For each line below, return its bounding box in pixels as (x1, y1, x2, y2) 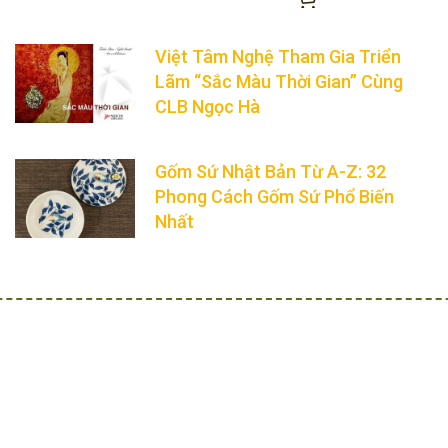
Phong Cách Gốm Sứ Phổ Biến (155, 186, 394, 208)
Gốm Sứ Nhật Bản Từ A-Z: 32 (155, 161, 386, 183)
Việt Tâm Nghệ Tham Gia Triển (155, 46, 401, 68)
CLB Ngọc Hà (155, 96, 260, 118)
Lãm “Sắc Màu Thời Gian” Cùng (155, 71, 403, 93)
